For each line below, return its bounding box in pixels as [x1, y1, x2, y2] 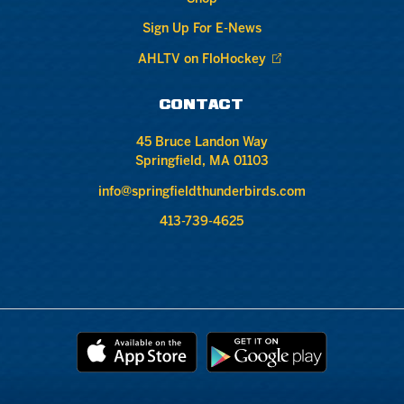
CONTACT [160, 99, 244, 113]
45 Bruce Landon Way [135, 137, 268, 150]
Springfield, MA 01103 [134, 156, 269, 169]
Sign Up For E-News [142, 23, 262, 36]
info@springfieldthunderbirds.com [97, 186, 306, 198]
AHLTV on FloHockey [137, 53, 266, 66]
